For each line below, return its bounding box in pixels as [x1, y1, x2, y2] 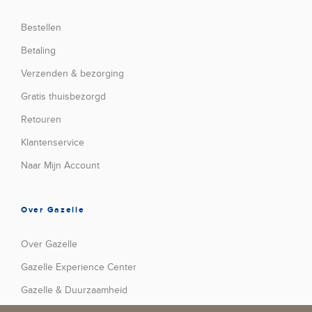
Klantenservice [21, 136, 84, 148]
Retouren [21, 113, 61, 125]
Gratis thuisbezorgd [21, 90, 106, 102]
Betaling [21, 44, 56, 56]
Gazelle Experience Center [21, 260, 136, 273]
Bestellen [21, 21, 61, 33]
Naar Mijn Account [21, 159, 100, 171]
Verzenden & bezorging [21, 67, 124, 79]
